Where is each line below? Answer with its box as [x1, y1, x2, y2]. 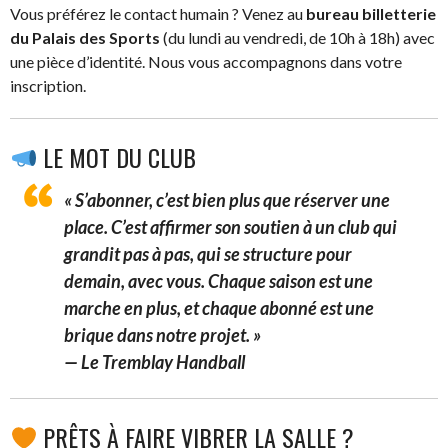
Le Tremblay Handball [81, 350, 245, 373]
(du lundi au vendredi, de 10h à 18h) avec [160, 27, 435, 47]
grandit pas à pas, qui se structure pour [64, 242, 352, 265]
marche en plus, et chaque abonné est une [64, 296, 374, 319]
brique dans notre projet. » [64, 323, 261, 346]
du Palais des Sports [10, 27, 160, 47]
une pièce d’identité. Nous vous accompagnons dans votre [10, 51, 402, 71]
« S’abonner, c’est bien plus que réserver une [64, 188, 390, 211]
